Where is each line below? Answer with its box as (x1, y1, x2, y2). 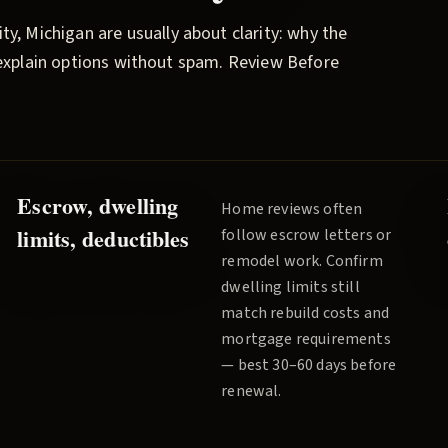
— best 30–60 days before (221, 354, 397, 376)
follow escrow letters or (221, 224, 392, 246)
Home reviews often (221, 198, 363, 220)
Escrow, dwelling (17, 189, 179, 222)
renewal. (221, 380, 282, 402)
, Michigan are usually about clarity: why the (17, 21, 348, 46)
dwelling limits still (221, 276, 360, 298)
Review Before (227, 50, 339, 75)
